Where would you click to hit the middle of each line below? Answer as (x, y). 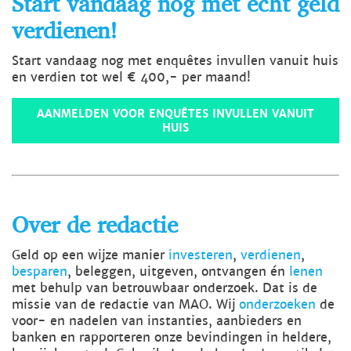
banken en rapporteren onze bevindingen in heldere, (172, 337)
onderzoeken (277, 304)
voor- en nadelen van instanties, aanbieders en (157, 320)
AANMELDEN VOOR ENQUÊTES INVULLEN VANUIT (175, 113)
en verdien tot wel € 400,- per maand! (131, 77)
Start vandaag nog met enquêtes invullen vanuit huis (175, 60)
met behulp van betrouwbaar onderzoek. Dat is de (165, 288)
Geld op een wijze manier (90, 255)
